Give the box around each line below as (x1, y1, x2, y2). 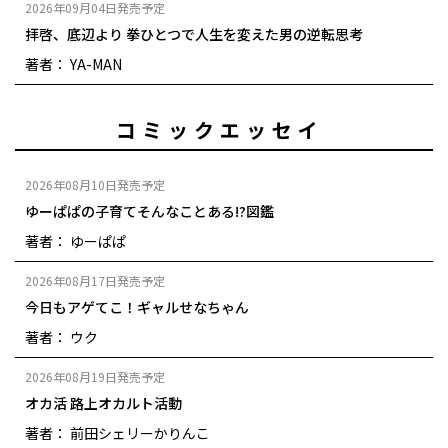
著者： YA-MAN (25, 53, 122, 74)
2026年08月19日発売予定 (25, 367, 165, 385)
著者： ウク (25, 326, 98, 347)
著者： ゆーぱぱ (25, 230, 126, 251)
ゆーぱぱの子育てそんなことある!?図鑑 (25, 200, 274, 221)
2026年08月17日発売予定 (25, 271, 165, 289)
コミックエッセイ (115, 114, 324, 144)
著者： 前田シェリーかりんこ (25, 422, 210, 443)
